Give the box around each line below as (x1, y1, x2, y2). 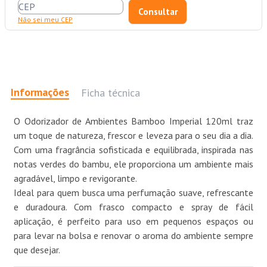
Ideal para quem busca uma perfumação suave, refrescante (14, 187, 253, 199)
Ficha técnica (81, 85, 140, 100)
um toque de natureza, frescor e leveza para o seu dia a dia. (14, 129, 253, 142)
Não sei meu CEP (18, 15, 73, 24)
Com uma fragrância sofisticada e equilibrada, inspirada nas (14, 144, 253, 156)
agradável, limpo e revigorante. (14, 172, 137, 185)
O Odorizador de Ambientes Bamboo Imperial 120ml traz (14, 115, 253, 128)
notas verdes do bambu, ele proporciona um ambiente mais (14, 158, 253, 170)
